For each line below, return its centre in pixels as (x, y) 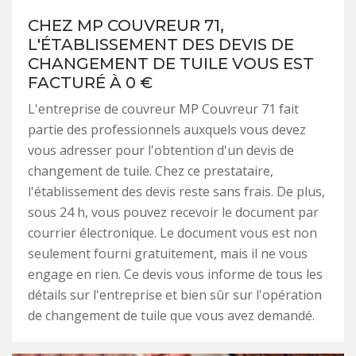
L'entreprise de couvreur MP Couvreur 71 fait (163, 108)
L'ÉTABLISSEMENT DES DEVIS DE (161, 44)
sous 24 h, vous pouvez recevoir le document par (173, 212)
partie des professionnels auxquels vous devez (167, 129)
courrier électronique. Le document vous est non (172, 232)
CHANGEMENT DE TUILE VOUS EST (171, 63)
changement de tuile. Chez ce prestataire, (151, 170)
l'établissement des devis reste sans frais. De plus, (176, 191)
